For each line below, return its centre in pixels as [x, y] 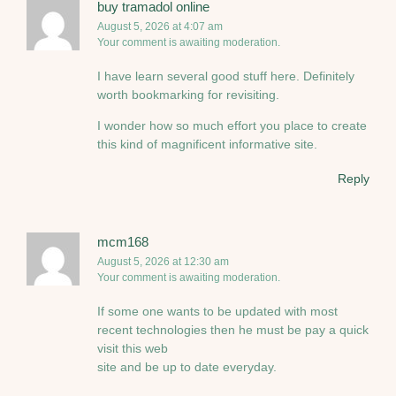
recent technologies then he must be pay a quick [233, 330]
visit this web [133, 349]
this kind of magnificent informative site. [207, 145]
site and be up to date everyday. [187, 367]
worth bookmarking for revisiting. [188, 94]
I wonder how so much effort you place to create [232, 126]
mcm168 [123, 241]
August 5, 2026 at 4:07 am [160, 26]
